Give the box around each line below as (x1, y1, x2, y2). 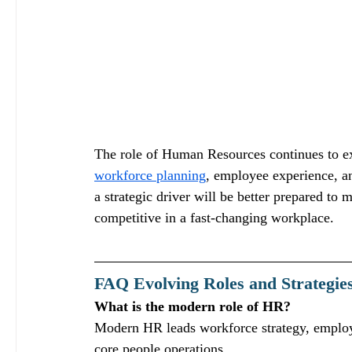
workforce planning (94, 167, 206, 184)
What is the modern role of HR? (94, 299, 291, 315)
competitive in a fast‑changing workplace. (94, 210, 334, 226)
